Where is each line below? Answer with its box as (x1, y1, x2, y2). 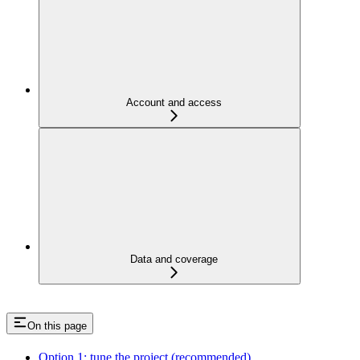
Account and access (125, 96, 222, 108)
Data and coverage (129, 252, 218, 265)
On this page (27, 320, 87, 333)
